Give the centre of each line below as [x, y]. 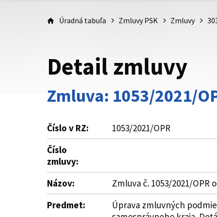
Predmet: [66, 205]
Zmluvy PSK [138, 20]
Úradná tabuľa [83, 20]
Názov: [61, 183]
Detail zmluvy [117, 66]
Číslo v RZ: [68, 128]
